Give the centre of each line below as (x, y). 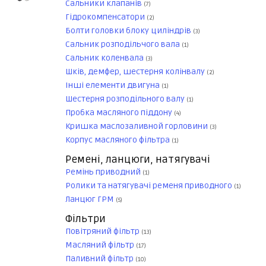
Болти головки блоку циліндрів (129, 31)
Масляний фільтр (101, 245)
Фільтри (85, 219)
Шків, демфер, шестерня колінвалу (136, 72)
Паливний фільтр (100, 259)
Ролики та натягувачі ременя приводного (150, 186)
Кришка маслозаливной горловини (137, 126)
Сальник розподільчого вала (123, 45)
